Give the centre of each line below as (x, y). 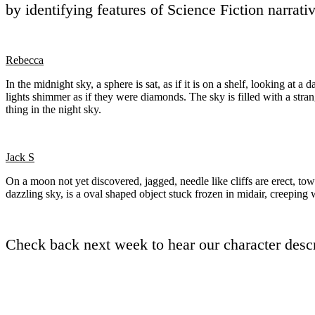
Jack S (20, 157)
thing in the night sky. (53, 110)
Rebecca (25, 60)
